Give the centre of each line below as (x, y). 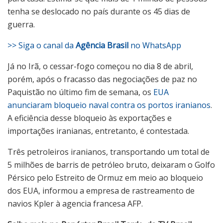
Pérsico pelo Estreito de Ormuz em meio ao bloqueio (105, 178)
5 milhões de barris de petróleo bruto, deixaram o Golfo (111, 165)
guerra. (22, 25)
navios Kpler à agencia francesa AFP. (75, 204)
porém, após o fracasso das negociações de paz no (102, 79)
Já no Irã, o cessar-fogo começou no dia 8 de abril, (100, 66)
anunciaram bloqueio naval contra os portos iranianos (109, 105)
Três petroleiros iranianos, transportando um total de (109, 152)
